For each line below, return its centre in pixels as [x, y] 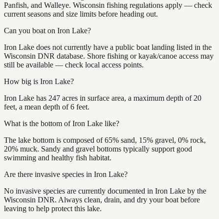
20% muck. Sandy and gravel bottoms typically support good [98, 149]
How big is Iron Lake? [39, 81]
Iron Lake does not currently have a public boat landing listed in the [108, 47]
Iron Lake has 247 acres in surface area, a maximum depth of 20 [103, 98]
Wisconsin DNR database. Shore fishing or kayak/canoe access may [109, 56]
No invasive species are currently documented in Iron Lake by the [105, 191]
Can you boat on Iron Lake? [47, 30]
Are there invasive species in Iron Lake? [66, 174]
